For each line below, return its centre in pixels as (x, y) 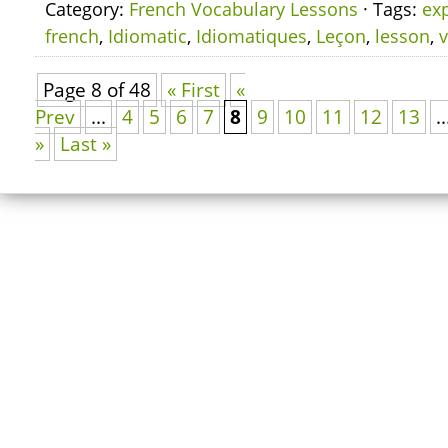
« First (193, 90)
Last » (85, 144)
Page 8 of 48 (97, 90)
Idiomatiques (251, 36)
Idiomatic (147, 36)
